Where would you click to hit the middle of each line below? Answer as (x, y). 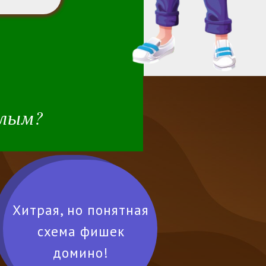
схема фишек (81, 231)
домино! (81, 253)
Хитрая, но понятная (81, 210)
